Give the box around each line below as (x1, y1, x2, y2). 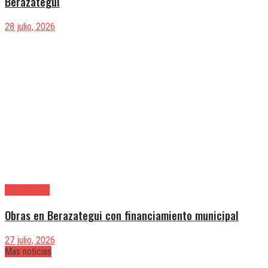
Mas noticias (5, 245, 51, 257)
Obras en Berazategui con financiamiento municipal (5, 206, 239, 223)
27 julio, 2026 (5, 234, 55, 246)
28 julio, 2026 (5, 21, 55, 33)
